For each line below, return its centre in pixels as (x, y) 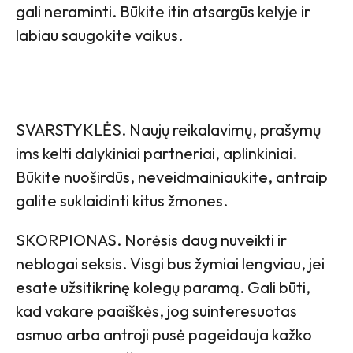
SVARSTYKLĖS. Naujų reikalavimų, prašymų (168, 129)
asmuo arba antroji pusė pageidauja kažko (164, 334)
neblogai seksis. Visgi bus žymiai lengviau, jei (170, 263)
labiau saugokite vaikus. (99, 35)
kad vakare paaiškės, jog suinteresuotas (156, 310)
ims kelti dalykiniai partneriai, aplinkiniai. (156, 153)
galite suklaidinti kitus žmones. (122, 200)
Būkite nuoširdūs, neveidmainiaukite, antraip (172, 176)
